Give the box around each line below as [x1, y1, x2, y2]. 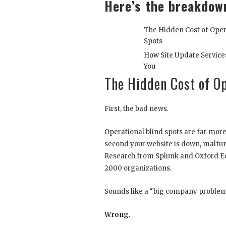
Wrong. [104, 210, 131, 219]
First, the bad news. [104, 104, 168, 114]
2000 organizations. [104, 164, 172, 173]
